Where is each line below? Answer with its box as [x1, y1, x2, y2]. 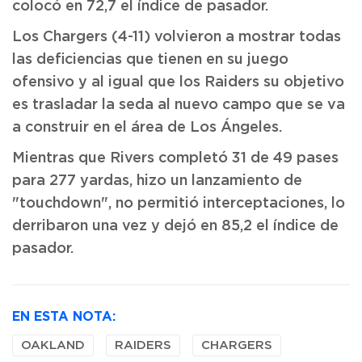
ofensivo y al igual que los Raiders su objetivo [12, 75, 344, 90]
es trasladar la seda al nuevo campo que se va [12, 98, 345, 112]
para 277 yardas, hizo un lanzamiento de [12, 174, 302, 188]
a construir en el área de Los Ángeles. [12, 120, 282, 135]
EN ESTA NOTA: [12, 309, 116, 323]
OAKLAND [21, 339, 85, 351]
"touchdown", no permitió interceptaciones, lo [12, 196, 345, 211]
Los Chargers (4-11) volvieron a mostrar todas [12, 30, 341, 44]
